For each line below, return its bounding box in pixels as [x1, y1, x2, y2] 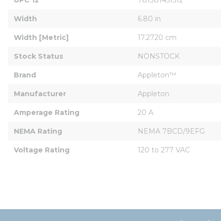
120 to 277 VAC [138, 145, 190, 154]
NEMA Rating [14, 126, 62, 136]
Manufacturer [14, 89, 66, 98]
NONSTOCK [138, 51, 180, 61]
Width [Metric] [14, 33, 69, 42]
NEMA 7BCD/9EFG [138, 126, 205, 136]
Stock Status [14, 51, 63, 61]
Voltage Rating [14, 145, 70, 154]
